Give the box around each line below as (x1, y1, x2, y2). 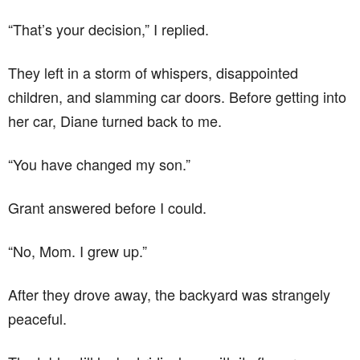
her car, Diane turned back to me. (8, 109, 222, 131)
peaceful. (8, 307, 67, 329)
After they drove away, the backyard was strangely (8, 283, 330, 305)
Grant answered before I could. (8, 196, 207, 218)
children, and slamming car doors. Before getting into (8, 85, 346, 107)
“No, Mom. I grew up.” (8, 239, 147, 261)
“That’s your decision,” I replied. (8, 18, 209, 39)
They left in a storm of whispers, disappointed (8, 61, 298, 83)
